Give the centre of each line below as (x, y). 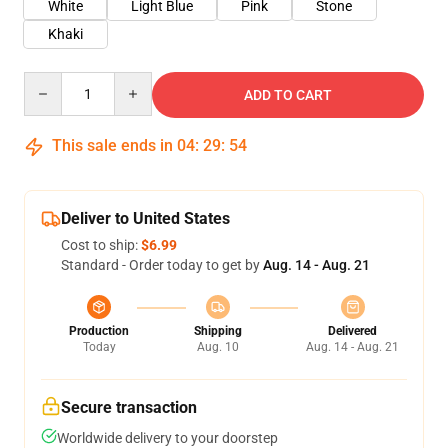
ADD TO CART (288, 95)
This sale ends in (112, 145)
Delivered (352, 331)
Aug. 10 (217, 347)
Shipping (217, 331)
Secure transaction (129, 407)
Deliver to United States (145, 218)
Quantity (50, 81)
